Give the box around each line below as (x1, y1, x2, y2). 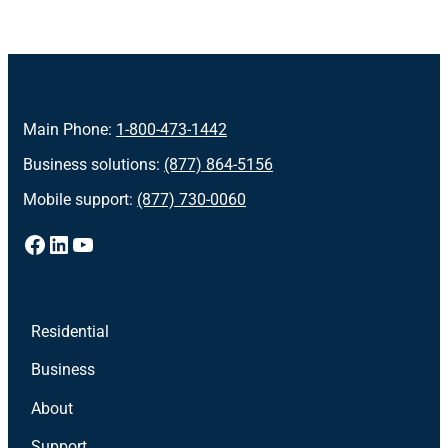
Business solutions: (23, 154, 164, 174)
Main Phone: (23, 119, 116, 139)
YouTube (70, 229, 162, 258)
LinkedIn (46, 229, 137, 258)
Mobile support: (23, 189, 137, 209)
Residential (31, 322, 109, 342)
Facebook (22, 229, 127, 258)
